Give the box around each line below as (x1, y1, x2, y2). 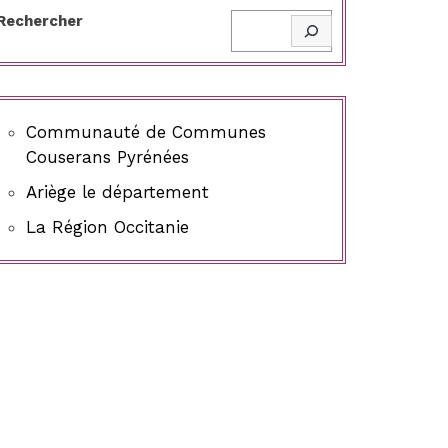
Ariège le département (26, 182, 209, 203)
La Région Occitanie (26, 217, 189, 238)
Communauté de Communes (26, 122, 266, 143)
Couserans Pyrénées (26, 147, 189, 168)
